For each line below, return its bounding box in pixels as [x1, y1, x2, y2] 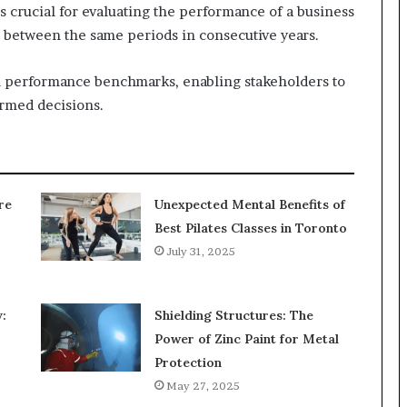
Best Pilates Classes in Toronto [154, 219, 347, 236]
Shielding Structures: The [154, 306, 313, 323]
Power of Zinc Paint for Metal [154, 330, 339, 347]
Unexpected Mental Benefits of [154, 195, 345, 213]
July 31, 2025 [165, 243, 235, 258]
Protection [154, 353, 222, 371]
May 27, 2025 [165, 378, 240, 392]
